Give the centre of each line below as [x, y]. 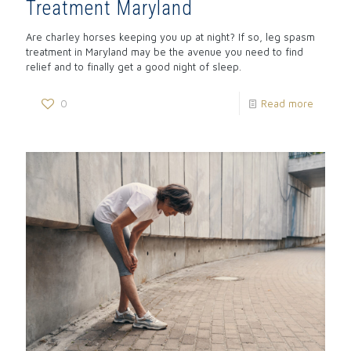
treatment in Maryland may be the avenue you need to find [165, 52]
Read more [287, 104]
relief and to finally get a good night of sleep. [134, 67]
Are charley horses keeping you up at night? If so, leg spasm [170, 37]
